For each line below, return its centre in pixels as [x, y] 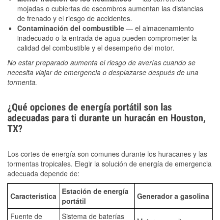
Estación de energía [95, 191]
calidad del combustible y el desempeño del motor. [96, 47]
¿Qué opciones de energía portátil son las [90, 107]
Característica [33, 196]
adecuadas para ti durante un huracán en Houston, [107, 118]
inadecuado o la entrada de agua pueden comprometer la [107, 38]
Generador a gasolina [173, 196]
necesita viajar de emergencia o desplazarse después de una [103, 72]
